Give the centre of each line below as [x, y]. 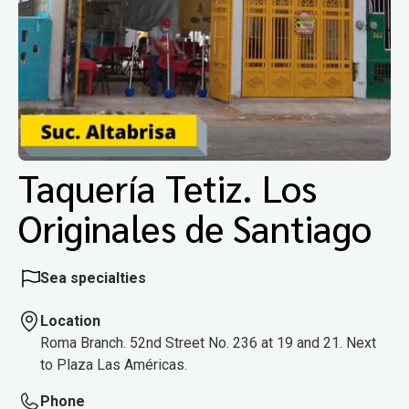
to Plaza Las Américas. [114, 365]
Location [70, 321]
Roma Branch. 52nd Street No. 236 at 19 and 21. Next [208, 343]
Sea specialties [93, 278]
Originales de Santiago [195, 227]
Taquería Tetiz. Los [168, 187]
